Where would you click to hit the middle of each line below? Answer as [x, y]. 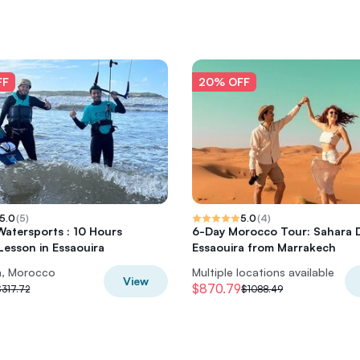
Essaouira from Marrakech [264, 247]
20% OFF [224, 82]
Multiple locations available [263, 272]
